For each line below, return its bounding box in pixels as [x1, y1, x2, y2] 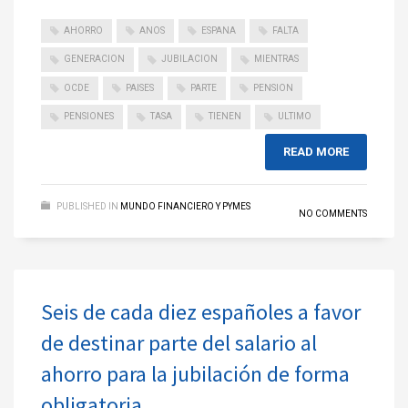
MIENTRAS [254, 54, 299, 65]
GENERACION [64, 54, 125, 65]
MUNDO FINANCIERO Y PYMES [120, 200, 250, 211]
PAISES [126, 82, 154, 93]
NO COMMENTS [299, 208, 367, 219]
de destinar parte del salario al [41, 328, 317, 357]
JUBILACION [161, 54, 218, 65]
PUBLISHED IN [56, 200, 118, 211]
